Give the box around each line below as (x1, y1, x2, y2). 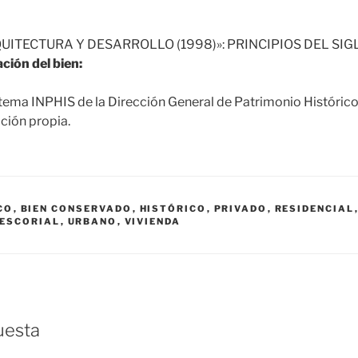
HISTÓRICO (139, 203, 207, 215)
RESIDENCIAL (274, 203, 355, 215)
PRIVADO (213, 203, 268, 215)
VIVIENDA (124, 216, 181, 228)
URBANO (67, 216, 117, 228)
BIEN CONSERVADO (20, 203, 133, 215)
